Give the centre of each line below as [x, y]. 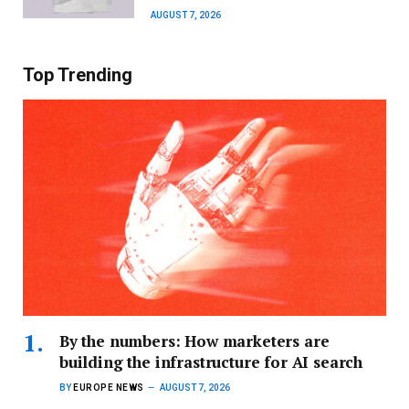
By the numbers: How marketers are [194, 341]
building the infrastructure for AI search [211, 362]
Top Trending [78, 75]
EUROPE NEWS [109, 388]
